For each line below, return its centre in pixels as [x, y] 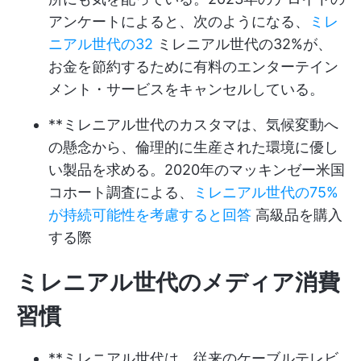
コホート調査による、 [121, 192]
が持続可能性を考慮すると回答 [150, 215]
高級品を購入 [297, 215]
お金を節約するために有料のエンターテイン [193, 66]
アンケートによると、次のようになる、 [179, 21]
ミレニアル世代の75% [266, 192]
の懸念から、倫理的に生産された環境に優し [193, 147]
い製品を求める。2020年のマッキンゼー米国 [197, 170]
